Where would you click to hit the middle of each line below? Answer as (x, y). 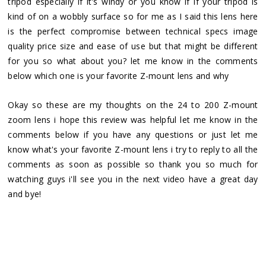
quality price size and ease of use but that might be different (133, 46)
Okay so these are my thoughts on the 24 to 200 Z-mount (133, 104)
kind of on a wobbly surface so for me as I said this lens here (133, 16)
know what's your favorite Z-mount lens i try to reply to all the (133, 149)
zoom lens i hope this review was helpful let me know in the (133, 119)
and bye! (25, 194)
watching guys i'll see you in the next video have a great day (133, 179)
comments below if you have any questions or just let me (133, 134)
